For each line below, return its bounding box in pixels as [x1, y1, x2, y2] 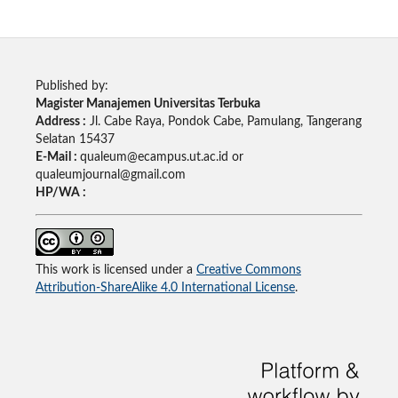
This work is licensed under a [35, 264, 196, 277]
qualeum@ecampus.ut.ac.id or [79, 151, 243, 164]
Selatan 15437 [35, 133, 115, 147]
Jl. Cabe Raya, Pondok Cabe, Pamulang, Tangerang [85, 115, 362, 129]
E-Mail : [35, 151, 80, 164]
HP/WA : [35, 187, 89, 200]
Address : [35, 115, 86, 129]
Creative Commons [195, 264, 301, 277]
